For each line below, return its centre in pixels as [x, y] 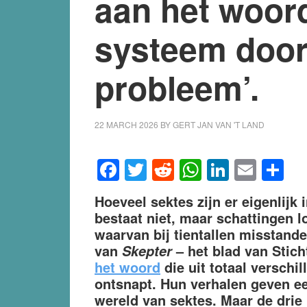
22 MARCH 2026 [126, 124]
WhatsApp [252, 170]
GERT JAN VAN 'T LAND [219, 124]
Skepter [147, 250]
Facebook [168, 170]
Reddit [206, 170]
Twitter [179, 170]
